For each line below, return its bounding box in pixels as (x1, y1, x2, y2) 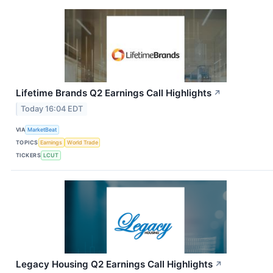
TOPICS (16, 139, 38, 146)
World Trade (66, 139, 98, 146)
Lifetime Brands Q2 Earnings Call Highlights (16, 87, 211, 99)
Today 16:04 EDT (21, 104, 83, 113)
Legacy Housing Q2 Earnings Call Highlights (16, 258, 213, 270)
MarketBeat (27, 126, 57, 133)
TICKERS (16, 152, 41, 159)
